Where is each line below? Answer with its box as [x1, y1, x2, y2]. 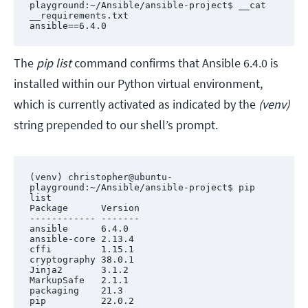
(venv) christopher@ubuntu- [29, 171, 173, 182]
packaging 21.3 [29, 285, 123, 296]
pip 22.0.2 [29, 295, 134, 306]
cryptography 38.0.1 [29, 254, 134, 265]
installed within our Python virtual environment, [14, 76, 263, 92]
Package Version [29, 202, 140, 213]
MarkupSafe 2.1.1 [29, 274, 129, 285]
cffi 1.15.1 [29, 243, 134, 254]
